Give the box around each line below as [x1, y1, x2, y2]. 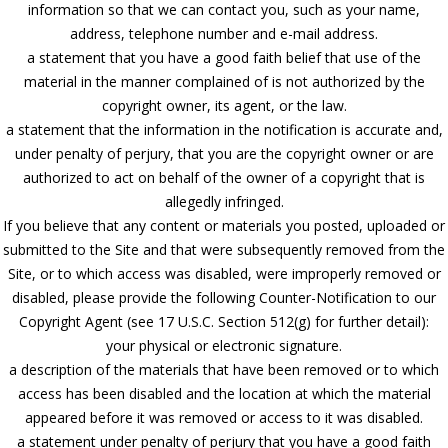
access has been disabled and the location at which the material [17, 383, 431, 403]
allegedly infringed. [164, 191, 284, 211]
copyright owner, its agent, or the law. [101, 95, 347, 115]
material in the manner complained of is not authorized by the [23, 71, 425, 91]
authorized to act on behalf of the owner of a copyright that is [23, 167, 425, 187]
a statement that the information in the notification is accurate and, [5, 119, 443, 139]
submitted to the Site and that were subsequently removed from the [3, 239, 445, 259]
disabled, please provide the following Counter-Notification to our [12, 287, 436, 307]
